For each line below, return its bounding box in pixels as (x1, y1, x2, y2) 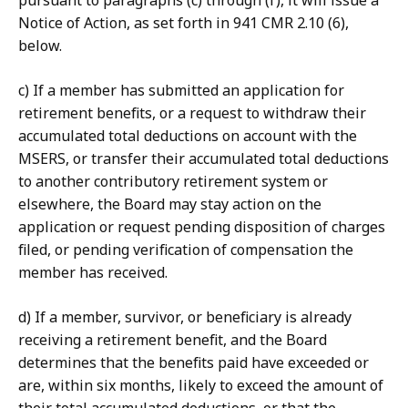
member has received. (18, 262, 168, 283)
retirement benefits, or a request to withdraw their (18, 103, 366, 124)
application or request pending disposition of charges (18, 217, 385, 238)
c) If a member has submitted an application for (18, 80, 344, 101)
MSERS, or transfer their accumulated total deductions (18, 148, 389, 169)
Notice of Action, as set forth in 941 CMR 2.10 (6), (18, 13, 349, 34)
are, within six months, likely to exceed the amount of (18, 375, 383, 396)
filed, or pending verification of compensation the (18, 240, 353, 260)
